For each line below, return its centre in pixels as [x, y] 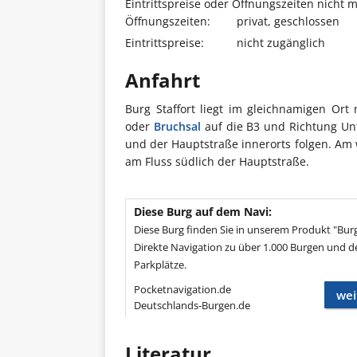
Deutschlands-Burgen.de [192, 305]
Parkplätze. [160, 265]
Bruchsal [177, 126]
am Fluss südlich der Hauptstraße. [217, 161]
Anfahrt [163, 80]
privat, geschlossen [288, 21]
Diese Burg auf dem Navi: [203, 212]
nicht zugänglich [281, 43]
